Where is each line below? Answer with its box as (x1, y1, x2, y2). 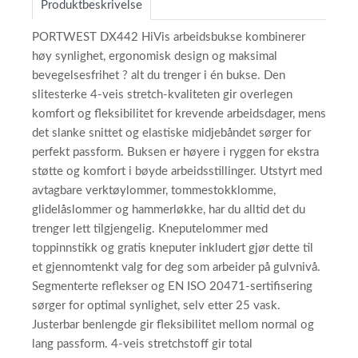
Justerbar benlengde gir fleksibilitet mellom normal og (32, 319, 314, 331)
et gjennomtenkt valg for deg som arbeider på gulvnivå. (32, 261, 320, 273)
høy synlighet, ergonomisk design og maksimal (32, 50, 277, 62)
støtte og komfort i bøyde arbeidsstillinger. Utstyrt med (32, 165, 322, 177)
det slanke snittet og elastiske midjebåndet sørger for (32, 127, 311, 139)
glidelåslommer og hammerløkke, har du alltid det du (32, 204, 305, 216)
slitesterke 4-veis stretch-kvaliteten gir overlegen (32, 89, 292, 101)
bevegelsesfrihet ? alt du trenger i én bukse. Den (32, 70, 285, 82)
